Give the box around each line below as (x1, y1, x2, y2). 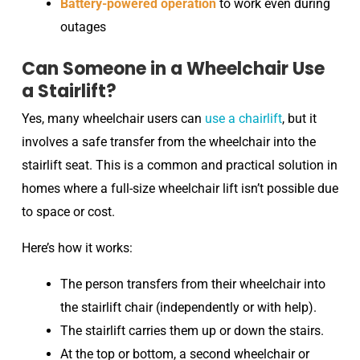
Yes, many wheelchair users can (21, 110, 205, 126)
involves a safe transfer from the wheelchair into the (21, 133, 316, 149)
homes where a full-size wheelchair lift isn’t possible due (21, 180, 338, 196)
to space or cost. (21, 203, 115, 219)
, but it (281, 110, 317, 126)
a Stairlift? (21, 78, 117, 104)
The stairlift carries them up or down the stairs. (59, 322, 324, 338)
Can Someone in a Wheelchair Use (21, 55, 325, 81)
